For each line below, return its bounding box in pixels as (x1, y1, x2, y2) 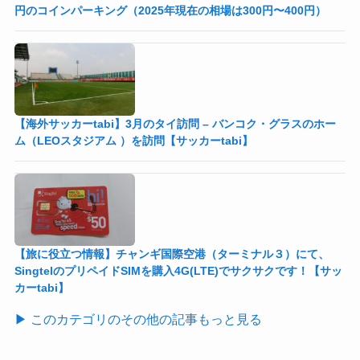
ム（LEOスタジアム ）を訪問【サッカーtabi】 (14, 133, 253, 147)
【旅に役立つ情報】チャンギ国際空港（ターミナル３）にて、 (14, 247, 329, 260)
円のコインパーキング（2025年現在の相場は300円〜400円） (14, 3, 326, 17)
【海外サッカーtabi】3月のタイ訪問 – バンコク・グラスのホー (14, 117, 336, 130)
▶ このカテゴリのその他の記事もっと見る (14, 311, 262, 326)
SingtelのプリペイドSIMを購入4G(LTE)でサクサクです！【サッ (14, 264, 342, 277)
